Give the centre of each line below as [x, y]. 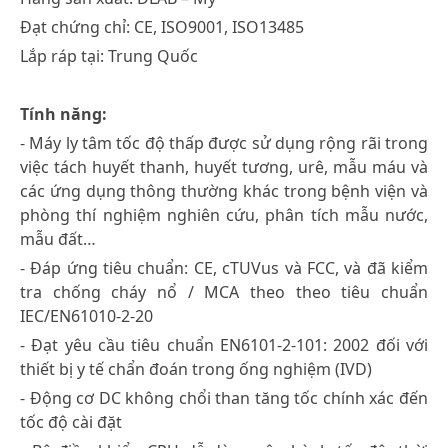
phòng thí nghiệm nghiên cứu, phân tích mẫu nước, [224, 214]
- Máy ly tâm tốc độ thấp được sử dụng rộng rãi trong [224, 142]
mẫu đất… [58, 238]
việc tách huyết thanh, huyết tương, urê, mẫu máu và [224, 166]
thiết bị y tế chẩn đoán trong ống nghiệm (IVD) [196, 368]
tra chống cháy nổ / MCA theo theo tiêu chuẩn [224, 291]
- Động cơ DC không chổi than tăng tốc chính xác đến [224, 397]
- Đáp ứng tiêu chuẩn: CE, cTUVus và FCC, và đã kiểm [224, 267]
